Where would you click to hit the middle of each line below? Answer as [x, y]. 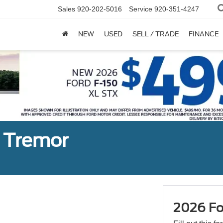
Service [141, 9]
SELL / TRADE [156, 34]
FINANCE [204, 34]
